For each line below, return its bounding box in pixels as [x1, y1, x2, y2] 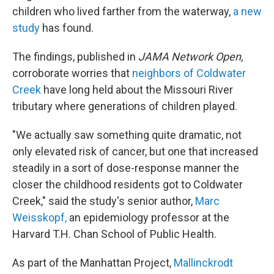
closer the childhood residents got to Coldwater [12, 178, 243, 191]
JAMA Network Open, [138, 50, 243, 63]
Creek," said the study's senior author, [12, 194, 195, 207]
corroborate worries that [12, 67, 132, 80]
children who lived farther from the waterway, [12, 5, 233, 18]
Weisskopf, [12, 211, 67, 224]
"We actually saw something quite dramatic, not [12, 128, 242, 141]
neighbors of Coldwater [132, 67, 246, 80]
